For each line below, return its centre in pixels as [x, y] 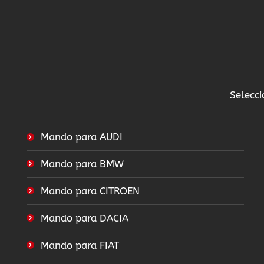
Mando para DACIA [85, 218]
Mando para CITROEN [90, 191]
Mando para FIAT [80, 245]
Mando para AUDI [82, 137]
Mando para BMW [82, 164]
